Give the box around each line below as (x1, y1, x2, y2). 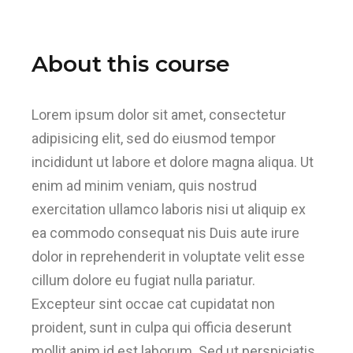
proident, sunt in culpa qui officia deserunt (32, 318, 292, 336)
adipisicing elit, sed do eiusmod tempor (32, 129, 277, 147)
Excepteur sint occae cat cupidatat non (32, 295, 276, 312)
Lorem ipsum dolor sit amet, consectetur (32, 106, 287, 123)
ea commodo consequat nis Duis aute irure (32, 224, 300, 241)
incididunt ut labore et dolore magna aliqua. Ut (32, 153, 314, 170)
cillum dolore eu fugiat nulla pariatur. (32, 271, 256, 288)
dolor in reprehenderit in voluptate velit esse (32, 247, 306, 265)
